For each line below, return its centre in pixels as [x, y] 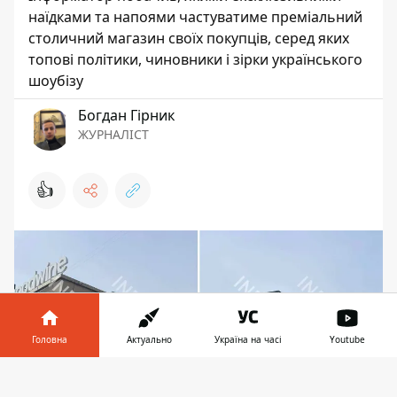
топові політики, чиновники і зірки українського [195, 59]
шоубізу [56, 80]
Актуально [149, 339]
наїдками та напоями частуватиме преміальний [195, 16]
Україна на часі [248, 339]
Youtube [347, 339]
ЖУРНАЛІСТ [113, 134]
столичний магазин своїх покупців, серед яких [189, 38]
